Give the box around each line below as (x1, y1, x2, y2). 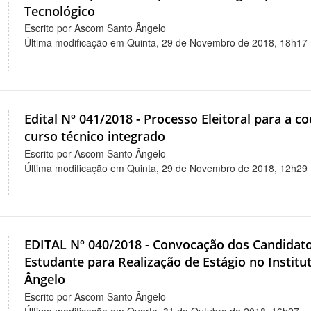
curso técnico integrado (24, 128, 166, 145)
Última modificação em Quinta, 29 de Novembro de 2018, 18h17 (24, 35, 308, 50)
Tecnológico (24, 2, 96, 19)
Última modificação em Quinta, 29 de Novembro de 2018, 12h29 (24, 161, 308, 176)
